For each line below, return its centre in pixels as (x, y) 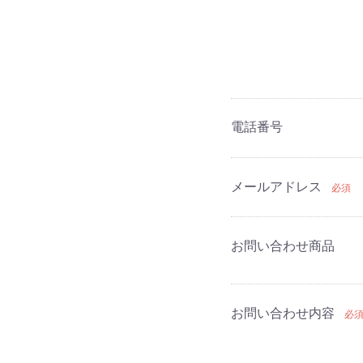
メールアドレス (276, 187)
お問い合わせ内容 (282, 313)
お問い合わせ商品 (282, 246)
